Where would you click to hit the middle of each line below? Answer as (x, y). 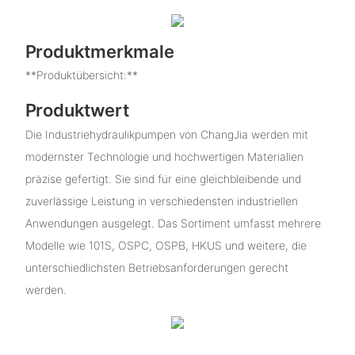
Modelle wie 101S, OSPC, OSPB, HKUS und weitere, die (166, 245)
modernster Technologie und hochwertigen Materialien (164, 156)
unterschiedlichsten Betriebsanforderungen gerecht (157, 267)
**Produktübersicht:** (81, 75)
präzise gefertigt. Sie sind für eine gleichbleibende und (163, 178)
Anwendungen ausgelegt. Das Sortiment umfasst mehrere (173, 223)
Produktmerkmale (99, 52)
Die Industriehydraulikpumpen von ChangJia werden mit (166, 134)
